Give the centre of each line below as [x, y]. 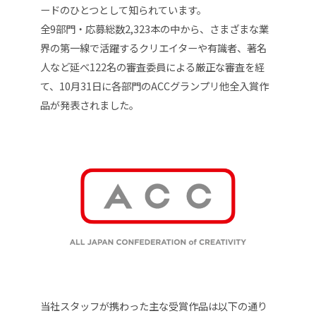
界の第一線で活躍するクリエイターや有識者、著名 [153, 47]
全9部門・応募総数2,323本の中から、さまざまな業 [154, 28]
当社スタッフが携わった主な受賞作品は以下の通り [153, 306]
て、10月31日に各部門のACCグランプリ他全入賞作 [154, 85]
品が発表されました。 [89, 104]
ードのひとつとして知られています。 [123, 9]
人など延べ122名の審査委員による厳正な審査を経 [152, 66]
